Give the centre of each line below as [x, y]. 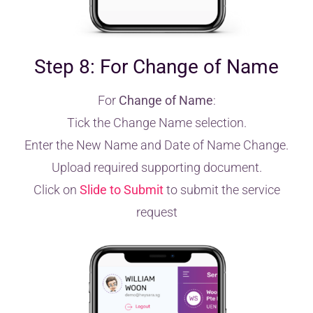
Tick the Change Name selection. [156, 122]
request [156, 212]
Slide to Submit [121, 189]
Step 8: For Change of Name [156, 66]
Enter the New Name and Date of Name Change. [156, 145]
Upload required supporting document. [156, 167]
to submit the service [221, 189]
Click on [56, 189]
